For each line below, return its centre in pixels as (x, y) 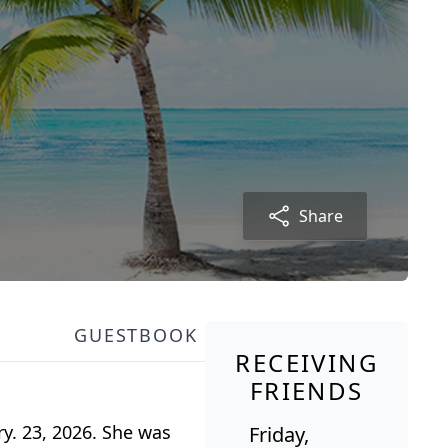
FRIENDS (306, 391)
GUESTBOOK (136, 335)
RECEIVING (306, 363)
